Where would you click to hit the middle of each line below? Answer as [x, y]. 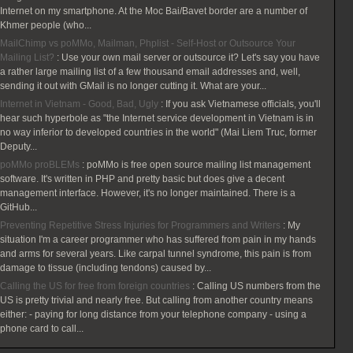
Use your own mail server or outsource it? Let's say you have [191, 58]
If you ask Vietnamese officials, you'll [243, 104]
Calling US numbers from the [259, 286]
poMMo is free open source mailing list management [199, 165]
